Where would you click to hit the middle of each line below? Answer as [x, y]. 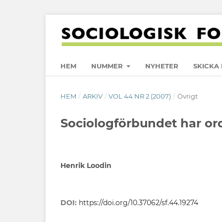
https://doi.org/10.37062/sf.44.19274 [139, 202]
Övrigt [187, 96]
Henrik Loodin [86, 165]
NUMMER [108, 66]
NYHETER [162, 66]
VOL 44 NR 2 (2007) [140, 96]
